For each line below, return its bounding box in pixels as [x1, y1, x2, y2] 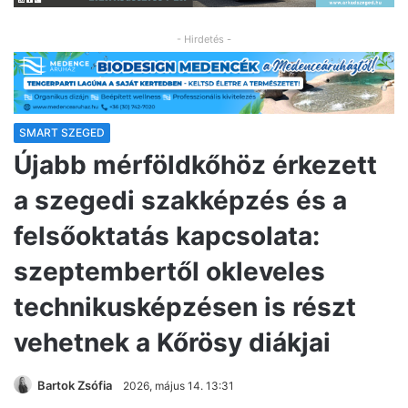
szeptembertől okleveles [14, 256, 325, 288]
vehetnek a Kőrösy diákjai [14, 327, 331, 359]
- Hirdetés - [177, 33, 231, 46]
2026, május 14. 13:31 [123, 379, 234, 393]
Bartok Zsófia [37, 378, 112, 393]
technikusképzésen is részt [14, 291, 356, 323]
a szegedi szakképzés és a [14, 185, 347, 217]
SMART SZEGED [19, 126, 105, 140]
